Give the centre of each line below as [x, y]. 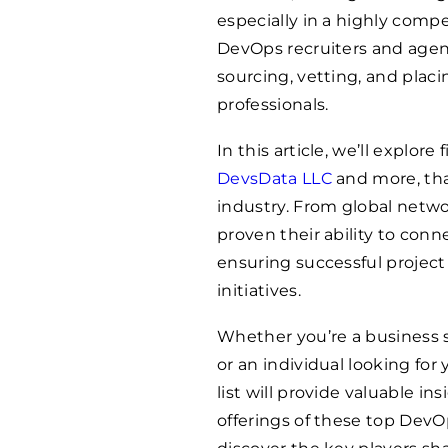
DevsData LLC [274, 178]
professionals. [273, 104]
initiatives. [259, 290]
